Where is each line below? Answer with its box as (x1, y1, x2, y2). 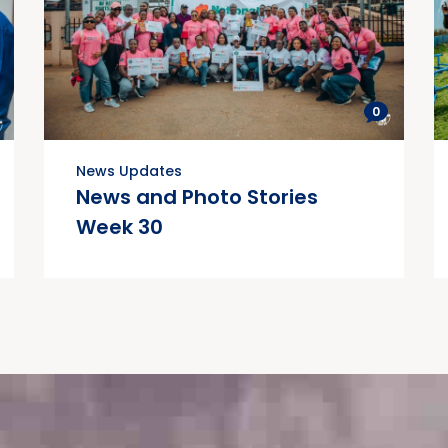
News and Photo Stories (76, 183, 318, 212)
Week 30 (76, 213, 163, 242)
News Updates (76, 161, 182, 182)
